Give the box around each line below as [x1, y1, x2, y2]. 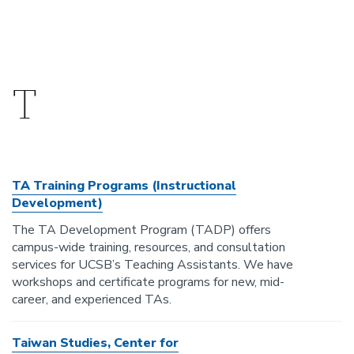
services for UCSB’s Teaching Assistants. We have [12, 256, 293, 273]
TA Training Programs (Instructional [12, 177, 236, 194]
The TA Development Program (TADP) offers [12, 221, 271, 239]
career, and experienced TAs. [12, 291, 171, 308]
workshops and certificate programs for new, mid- [12, 273, 284, 291]
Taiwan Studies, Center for [12, 334, 179, 352]
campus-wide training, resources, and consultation [12, 239, 285, 256]
